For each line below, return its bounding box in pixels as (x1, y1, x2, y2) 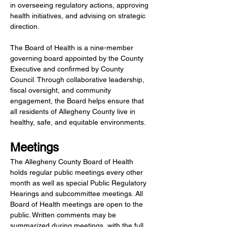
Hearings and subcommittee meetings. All (10, 190, 145, 198)
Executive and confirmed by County (10, 65, 126, 73)
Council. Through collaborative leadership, (10, 75, 146, 84)
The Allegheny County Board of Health (10, 158, 135, 166)
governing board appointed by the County (10, 54, 145, 62)
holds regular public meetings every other (10, 168, 145, 176)
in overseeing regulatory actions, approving (10, 1, 150, 9)
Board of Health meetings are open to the (10, 200, 145, 208)
